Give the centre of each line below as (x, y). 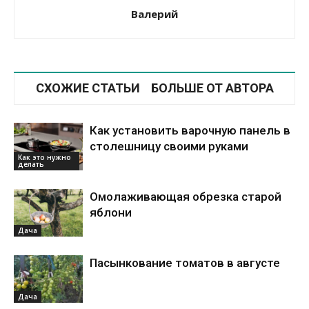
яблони (111, 213)
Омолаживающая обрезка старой (186, 197)
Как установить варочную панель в (190, 131)
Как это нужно (44, 157)
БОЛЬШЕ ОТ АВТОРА (212, 88)
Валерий (154, 14)
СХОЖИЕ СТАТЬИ (88, 88)
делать (31, 164)
